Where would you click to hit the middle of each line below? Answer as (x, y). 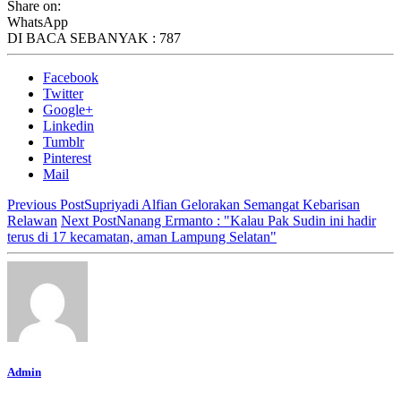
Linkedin (68, 125)
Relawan (32, 220)
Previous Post (46, 204)
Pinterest (67, 158)
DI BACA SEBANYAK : (83, 38)
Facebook (71, 77)
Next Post (89, 220)
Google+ (68, 109)
